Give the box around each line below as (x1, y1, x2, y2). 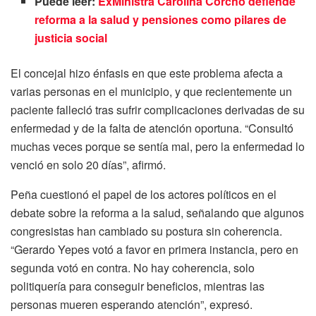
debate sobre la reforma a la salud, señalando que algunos (11, 205, 304, 221)
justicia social (35, 30, 108, 47)
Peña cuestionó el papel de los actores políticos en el (11, 186, 276, 203)
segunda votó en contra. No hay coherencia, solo (11, 260, 255, 276)
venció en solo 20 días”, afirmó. (11, 157, 166, 174)
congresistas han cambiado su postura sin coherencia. (11, 223, 282, 240)
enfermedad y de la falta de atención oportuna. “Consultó (11, 120, 293, 137)
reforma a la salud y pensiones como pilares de (35, 11, 287, 28)
